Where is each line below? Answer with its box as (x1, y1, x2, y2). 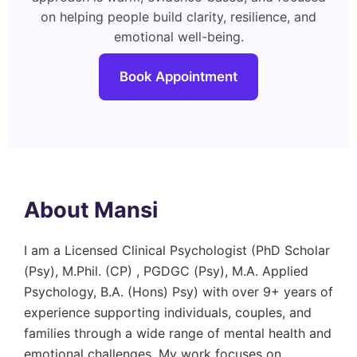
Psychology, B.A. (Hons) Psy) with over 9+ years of (24, 284, 333, 300)
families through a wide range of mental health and (24, 325, 331, 341)
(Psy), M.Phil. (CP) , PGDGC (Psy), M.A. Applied (24, 263, 308, 279)
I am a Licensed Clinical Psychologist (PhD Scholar (24, 242, 330, 258)
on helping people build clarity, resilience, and (41, 9, 316, 25)
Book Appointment (120, 69, 237, 84)
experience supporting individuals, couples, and (24, 304, 312, 320)
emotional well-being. (113, 29, 244, 45)
